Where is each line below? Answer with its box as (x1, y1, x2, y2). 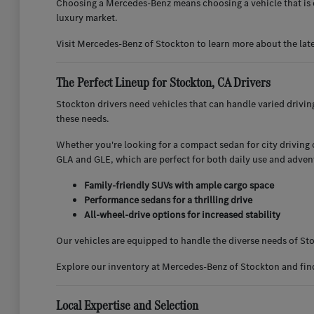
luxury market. (55, 11, 117, 25)
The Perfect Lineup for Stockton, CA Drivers (55, 73, 271, 93)
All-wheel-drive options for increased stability (83, 208, 280, 222)
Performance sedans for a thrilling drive (83, 193, 252, 207)
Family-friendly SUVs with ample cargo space (83, 179, 274, 193)
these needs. (55, 112, 109, 126)
